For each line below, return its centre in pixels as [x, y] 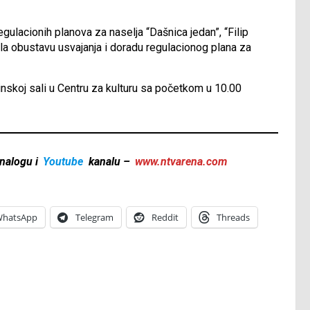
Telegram [94, 218]
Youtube [63, 162]
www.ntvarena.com [181, 162]
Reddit [165, 218]
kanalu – [109, 162]
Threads [233, 218]
